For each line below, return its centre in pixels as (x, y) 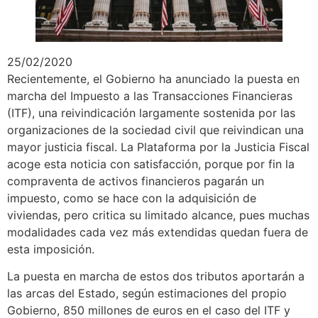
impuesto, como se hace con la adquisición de (132, 198)
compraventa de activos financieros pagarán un (136, 181)
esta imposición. (51, 249)
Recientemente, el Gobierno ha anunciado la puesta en (153, 78)
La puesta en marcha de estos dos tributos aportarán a (156, 276)
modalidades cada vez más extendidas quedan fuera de (158, 232)
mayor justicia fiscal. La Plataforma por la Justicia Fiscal (158, 147)
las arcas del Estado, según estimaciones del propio (147, 294)
